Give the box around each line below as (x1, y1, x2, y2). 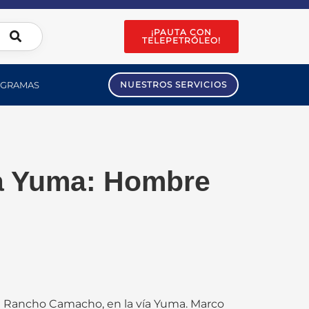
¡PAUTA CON (151, 27, 212, 37)
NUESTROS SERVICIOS (120, 79, 227, 90)
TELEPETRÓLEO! (142, 35, 221, 46)
